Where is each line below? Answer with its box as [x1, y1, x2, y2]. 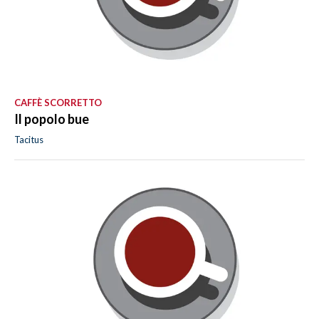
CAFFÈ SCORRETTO [14, 96, 102, 108]
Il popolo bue [14, 110, 89, 127]
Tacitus [14, 133, 43, 145]
